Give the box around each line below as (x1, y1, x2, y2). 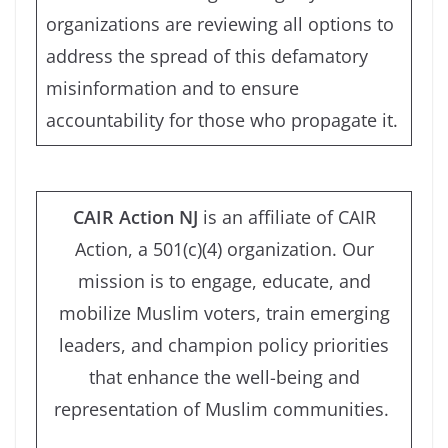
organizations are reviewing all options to (46, 11, 394, 36)
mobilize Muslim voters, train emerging (58, 300, 390, 325)
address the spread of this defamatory (46, 43, 368, 68)
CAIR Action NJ (72, 204, 203, 229)
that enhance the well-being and (88, 364, 360, 389)
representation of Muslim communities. (54, 396, 394, 421)
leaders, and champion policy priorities (59, 332, 389, 357)
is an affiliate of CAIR (202, 204, 376, 229)
